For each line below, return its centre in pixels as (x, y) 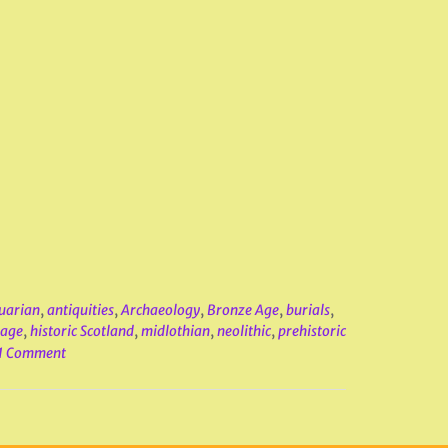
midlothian (175, 331)
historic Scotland (81, 331)
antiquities (80, 310)
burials (307, 310)
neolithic (243, 331)
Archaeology (160, 310)
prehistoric (311, 331)
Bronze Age (242, 310)
